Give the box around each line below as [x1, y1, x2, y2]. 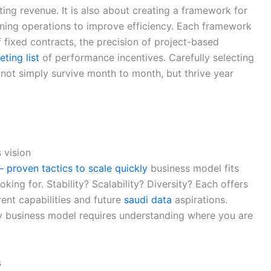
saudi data [124, 194, 172, 206]
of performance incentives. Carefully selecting [39, 51, 254, 64]
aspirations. [172, 194, 227, 206]
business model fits [148, 162, 239, 175]
